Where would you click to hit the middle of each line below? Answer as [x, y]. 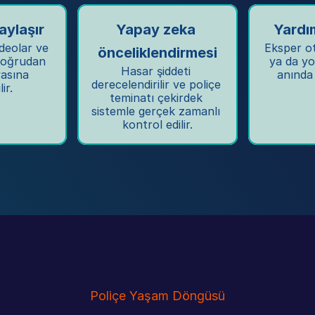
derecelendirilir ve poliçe [156, 84]
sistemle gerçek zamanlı [156, 111]
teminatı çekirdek [156, 98]
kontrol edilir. [157, 124]
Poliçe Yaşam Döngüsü [157, 296]
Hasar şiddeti [156, 71]
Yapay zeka [156, 30]
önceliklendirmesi [157, 53]
